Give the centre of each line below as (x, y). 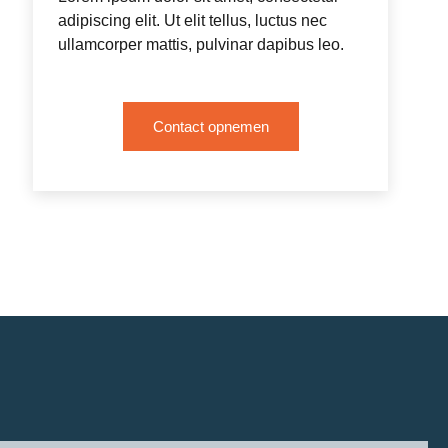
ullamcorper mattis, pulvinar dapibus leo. (201, 44)
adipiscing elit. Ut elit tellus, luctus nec (193, 20)
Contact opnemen (210, 126)
